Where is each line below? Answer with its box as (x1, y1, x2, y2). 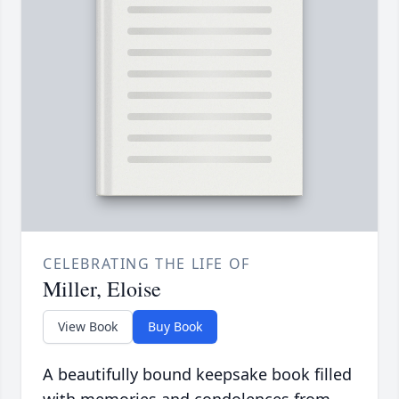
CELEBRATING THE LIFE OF (43, 254, 250, 274)
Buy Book (148, 318, 202, 336)
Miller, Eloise (43, 274, 161, 304)
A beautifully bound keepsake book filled (43, 363, 352, 386)
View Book (58, 318, 118, 336)
